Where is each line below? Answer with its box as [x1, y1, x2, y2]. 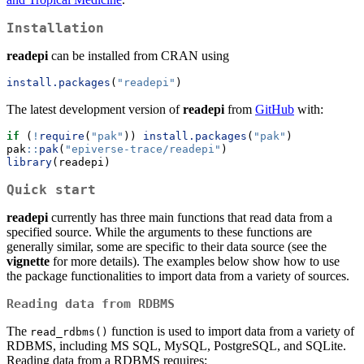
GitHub [255, 102, 294, 117]
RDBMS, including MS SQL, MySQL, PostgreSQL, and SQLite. [6, 339, 346, 353]
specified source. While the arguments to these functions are [6, 225, 312, 240]
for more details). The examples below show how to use [50, 254, 340, 269]
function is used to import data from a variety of [108, 324, 354, 339]
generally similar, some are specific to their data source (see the [6, 240, 327, 254]
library [6, 156, 52, 169]
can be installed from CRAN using [48, 49, 229, 63]
